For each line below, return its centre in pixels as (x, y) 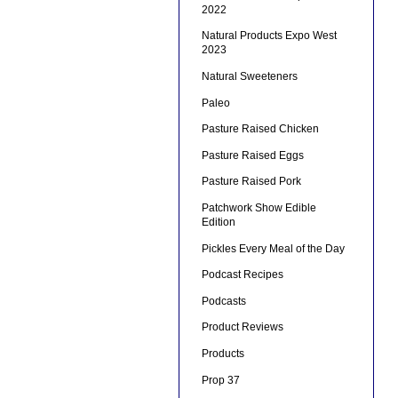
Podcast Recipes (242, 275)
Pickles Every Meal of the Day (273, 248)
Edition (218, 223)
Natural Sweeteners (249, 77)
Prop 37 (220, 380)
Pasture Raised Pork (251, 182)
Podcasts (223, 301)
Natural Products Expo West (269, 36)
